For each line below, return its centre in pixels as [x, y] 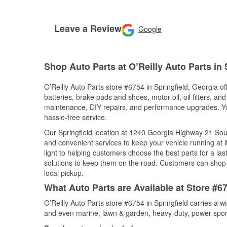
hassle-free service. [75, 117]
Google [150, 29]
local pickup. [64, 173]
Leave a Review [88, 28]
